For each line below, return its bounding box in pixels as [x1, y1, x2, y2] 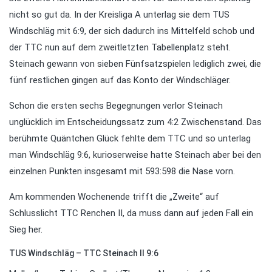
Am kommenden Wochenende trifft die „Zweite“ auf [9, 191, 219, 203]
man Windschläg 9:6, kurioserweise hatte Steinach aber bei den [9, 149, 261, 161]
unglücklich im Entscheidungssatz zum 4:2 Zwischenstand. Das [9, 117, 262, 128]
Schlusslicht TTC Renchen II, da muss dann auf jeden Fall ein [9, 208, 253, 219]
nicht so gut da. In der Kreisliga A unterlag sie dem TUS [9, 9, 229, 21]
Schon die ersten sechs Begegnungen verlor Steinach [9, 100, 223, 112]
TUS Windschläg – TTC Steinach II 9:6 [9, 248, 158, 259]
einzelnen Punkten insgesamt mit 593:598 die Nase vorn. [9, 166, 235, 177]
